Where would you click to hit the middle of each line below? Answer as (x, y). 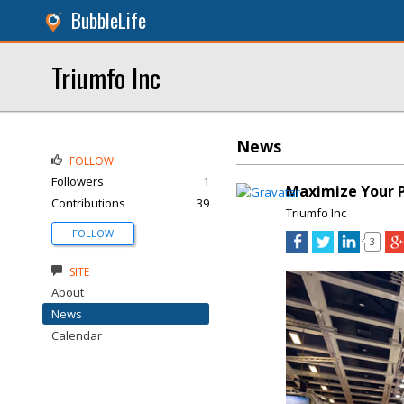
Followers (78, 181)
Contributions (88, 203)
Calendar (77, 335)
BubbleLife (109, 20)
